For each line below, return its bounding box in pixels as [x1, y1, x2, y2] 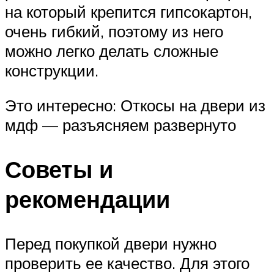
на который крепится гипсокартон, [5, 1, 252, 21]
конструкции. [5, 60, 98, 80]
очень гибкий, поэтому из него [5, 21, 223, 41]
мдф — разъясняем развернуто [5, 115, 236, 135]
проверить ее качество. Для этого [5, 253, 250, 273]
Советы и [5, 154, 113, 185]
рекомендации [5, 184, 170, 215]
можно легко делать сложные [5, 40, 218, 61]
